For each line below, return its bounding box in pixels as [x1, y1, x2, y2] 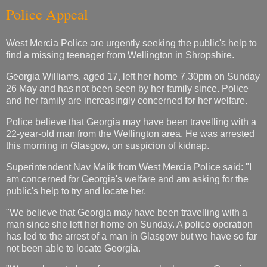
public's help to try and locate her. [6, 185, 146, 196]
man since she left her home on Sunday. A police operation [6, 219, 253, 229]
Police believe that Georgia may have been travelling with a [6, 116, 256, 127]
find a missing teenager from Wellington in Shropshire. [6, 50, 234, 61]
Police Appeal [6, 4, 88, 24]
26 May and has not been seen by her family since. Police [6, 83, 249, 94]
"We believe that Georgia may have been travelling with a [6, 207, 247, 218]
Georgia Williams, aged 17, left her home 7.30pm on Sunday [6, 72, 260, 82]
